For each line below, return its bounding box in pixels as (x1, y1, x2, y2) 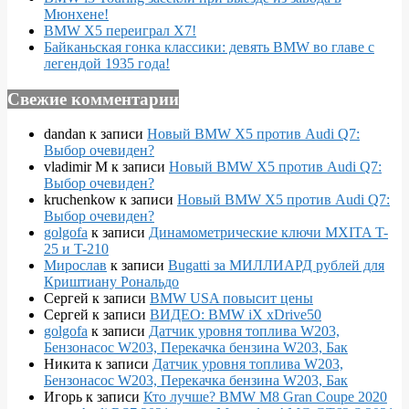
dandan (44, 126, 86, 142)
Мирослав (44, 257, 107, 274)
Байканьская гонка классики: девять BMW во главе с (44, 39, 374, 55)
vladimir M (44, 159, 108, 175)
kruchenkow (44, 192, 116, 208)
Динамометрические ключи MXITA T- (149, 225, 388, 241)
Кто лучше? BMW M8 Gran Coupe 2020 (143, 389, 387, 405)
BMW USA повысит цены (150, 290, 313, 307)
